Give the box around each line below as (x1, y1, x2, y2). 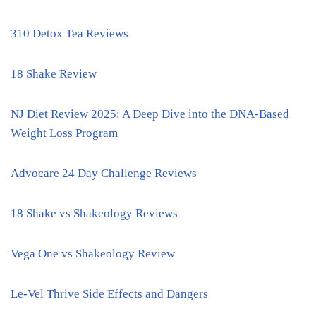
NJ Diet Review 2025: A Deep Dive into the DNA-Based (11, 107, 289, 121)
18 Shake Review (11, 67, 97, 81)
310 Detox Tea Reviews (11, 27, 128, 41)
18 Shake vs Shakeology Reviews (11, 207, 178, 221)
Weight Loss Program (11, 126, 118, 140)
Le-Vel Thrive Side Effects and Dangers (11, 287, 208, 301)
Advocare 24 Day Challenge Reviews (11, 166, 197, 181)
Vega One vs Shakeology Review (11, 247, 175, 261)
